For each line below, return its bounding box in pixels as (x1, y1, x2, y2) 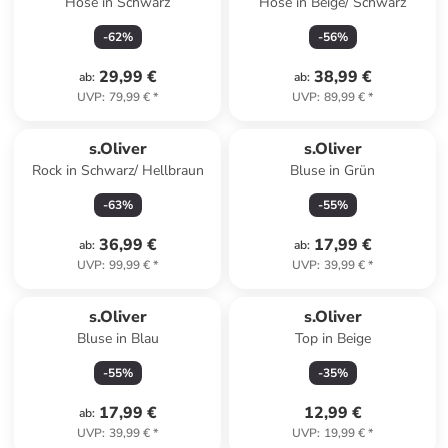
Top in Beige (294, 329, 371, 348)
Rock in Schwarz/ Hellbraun (31, 161, 204, 180)
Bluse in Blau (76, 329, 159, 348)
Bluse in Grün (290, 161, 376, 180)
